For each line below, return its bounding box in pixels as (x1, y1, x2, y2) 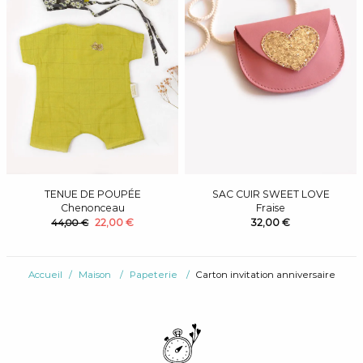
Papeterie (129, 269, 177, 281)
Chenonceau (60, 202, 125, 215)
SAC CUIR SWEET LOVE (211, 188, 330, 201)
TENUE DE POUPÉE (44, 188, 141, 201)
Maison (78, 269, 111, 281)
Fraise (256, 202, 285, 215)
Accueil (28, 269, 62, 281)
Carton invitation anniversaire (195, 269, 335, 281)
